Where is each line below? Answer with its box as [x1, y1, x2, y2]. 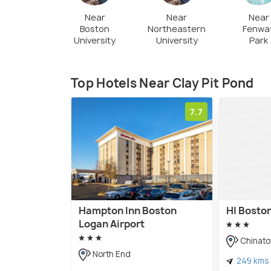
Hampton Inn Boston [79, 203, 177, 217]
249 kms [235, 255, 269, 266]
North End [91, 248, 131, 260]
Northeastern [148, 22, 206, 34]
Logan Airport [79, 217, 145, 230]
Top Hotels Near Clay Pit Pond [71, 74, 254, 91]
